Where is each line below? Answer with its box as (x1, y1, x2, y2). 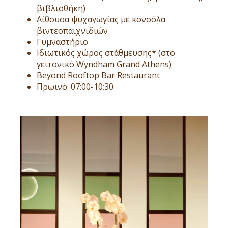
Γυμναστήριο (37, 36, 88, 47)
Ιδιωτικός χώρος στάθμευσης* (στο (37, 47, 175, 59)
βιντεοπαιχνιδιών (37, 24, 108, 36)
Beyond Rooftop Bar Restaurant (37, 69, 160, 81)
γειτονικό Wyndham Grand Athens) (37, 58, 172, 70)
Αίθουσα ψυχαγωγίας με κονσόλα (37, 13, 165, 25)
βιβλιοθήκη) (37, 2, 85, 14)
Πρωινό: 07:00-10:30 (37, 80, 113, 92)
